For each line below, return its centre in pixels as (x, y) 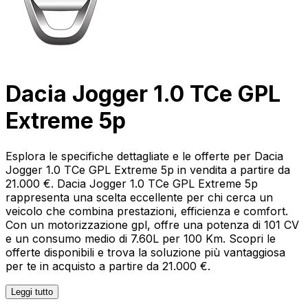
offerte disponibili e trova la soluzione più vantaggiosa (145, 252)
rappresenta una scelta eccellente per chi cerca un (139, 197)
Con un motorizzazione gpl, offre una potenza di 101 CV (152, 224)
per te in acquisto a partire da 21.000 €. (108, 266)
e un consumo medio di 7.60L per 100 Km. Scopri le (141, 238)
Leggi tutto (32, 291)
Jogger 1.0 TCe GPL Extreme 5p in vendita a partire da (148, 169)
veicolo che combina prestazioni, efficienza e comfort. (147, 211)
